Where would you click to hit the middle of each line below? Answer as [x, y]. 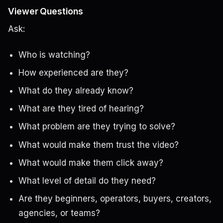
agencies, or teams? [59, 213]
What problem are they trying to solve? [97, 127]
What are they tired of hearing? [81, 109]
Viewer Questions [46, 11]
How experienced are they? [73, 72]
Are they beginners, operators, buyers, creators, [115, 199]
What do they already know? [76, 91]
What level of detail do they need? [87, 181]
